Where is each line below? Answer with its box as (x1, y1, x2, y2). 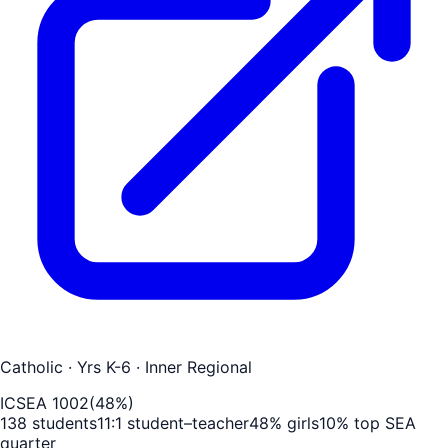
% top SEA (336, 412, 416, 433)
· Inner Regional (131, 356, 252, 377)
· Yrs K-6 (63, 356, 131, 377)
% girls (269, 412, 319, 433)
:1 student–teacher (111, 412, 249, 433)
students (27, 412, 97, 433)
